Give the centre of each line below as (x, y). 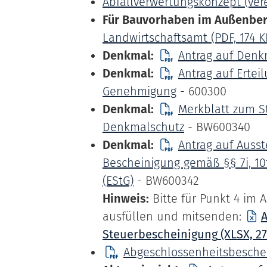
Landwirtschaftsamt (155, 38)
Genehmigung (139, 91)
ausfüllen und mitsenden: (174, 216)
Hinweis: (126, 198)
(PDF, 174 (233, 38)
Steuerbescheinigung (160, 234)
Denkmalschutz (143, 127)
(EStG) (118, 181)
